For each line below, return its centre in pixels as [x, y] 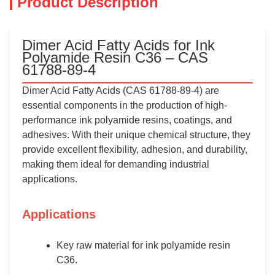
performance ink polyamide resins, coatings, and [127, 120]
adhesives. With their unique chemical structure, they [136, 135]
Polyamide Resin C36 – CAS [115, 57]
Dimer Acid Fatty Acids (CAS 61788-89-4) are [121, 91]
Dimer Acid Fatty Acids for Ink [118, 45]
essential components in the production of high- [125, 105]
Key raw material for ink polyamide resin [143, 245]
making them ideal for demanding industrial [116, 164]
